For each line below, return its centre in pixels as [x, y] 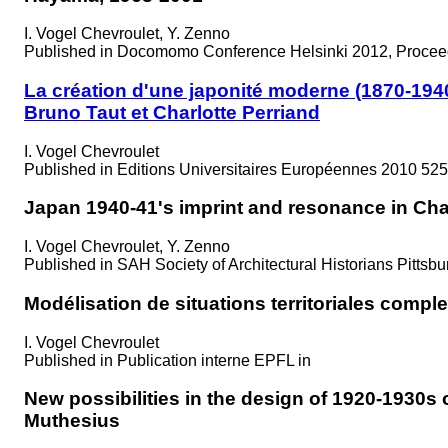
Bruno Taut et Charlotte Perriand [172, 112]
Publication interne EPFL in [214, 360]
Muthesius [72, 421]
